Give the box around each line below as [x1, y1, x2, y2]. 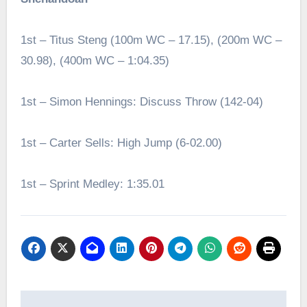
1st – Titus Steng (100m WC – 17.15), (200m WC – [20, 33, 282, 47]
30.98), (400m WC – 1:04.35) [20, 53, 169, 67]
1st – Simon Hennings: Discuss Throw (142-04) [20, 95, 263, 108]
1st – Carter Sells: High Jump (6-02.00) [20, 136, 222, 149]
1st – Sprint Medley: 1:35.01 [20, 177, 164, 191]
